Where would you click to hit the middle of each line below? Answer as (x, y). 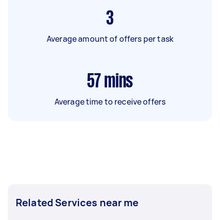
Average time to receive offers (110, 101)
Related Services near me (77, 202)
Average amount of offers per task (110, 39)
